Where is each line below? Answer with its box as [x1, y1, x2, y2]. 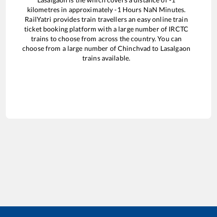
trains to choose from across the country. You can [31, 34, 182, 43]
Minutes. [157, 5, 186, 14]
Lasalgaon [160, 44, 190, 52]
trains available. [82, 53, 131, 62]
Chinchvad [118, 44, 151, 52]
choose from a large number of [22, 44, 118, 52]
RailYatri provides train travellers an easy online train [25, 15, 188, 23]
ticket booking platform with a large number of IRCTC [24, 24, 188, 33]
